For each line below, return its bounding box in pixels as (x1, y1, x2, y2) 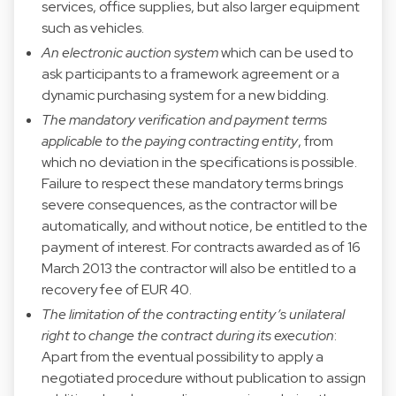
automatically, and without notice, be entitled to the (42, 216, 369, 235)
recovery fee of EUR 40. (42, 279, 193, 299)
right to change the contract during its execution (42, 325, 335, 345)
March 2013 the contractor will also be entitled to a (42, 258, 357, 278)
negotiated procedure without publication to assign (42, 368, 367, 387)
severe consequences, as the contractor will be (42, 194, 339, 214)
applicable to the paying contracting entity (42, 131, 299, 150)
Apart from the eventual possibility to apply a (42, 346, 324, 366)
